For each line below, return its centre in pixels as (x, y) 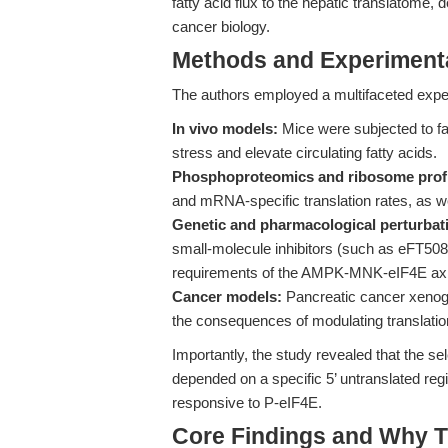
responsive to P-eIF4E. (247, 402)
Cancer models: (227, 296)
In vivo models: (225, 128)
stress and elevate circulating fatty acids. (304, 152)
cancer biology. (221, 26)
